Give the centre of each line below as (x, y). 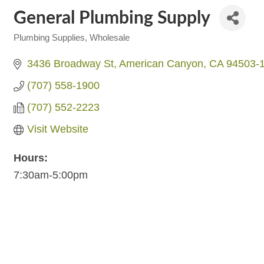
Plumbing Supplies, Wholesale (72, 37)
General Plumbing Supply (112, 18)
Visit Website (57, 129)
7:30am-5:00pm (51, 175)
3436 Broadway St (70, 64)
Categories (35, 46)
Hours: (31, 158)
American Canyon (161, 64)
